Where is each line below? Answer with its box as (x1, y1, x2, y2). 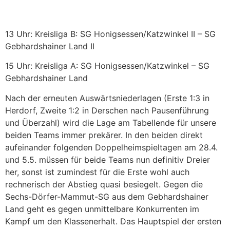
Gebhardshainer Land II (5, 41, 94, 51)
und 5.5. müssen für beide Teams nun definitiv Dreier (5, 154, 210, 165)
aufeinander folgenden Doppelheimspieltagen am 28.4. (5, 142, 218, 152)
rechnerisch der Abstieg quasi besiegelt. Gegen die (5, 179, 203, 189)
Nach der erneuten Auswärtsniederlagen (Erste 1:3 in (5, 92, 209, 103)
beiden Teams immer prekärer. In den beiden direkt (5, 129, 203, 140)
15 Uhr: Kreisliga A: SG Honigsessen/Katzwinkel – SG (5, 61, 209, 71)
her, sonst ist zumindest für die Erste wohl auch (5, 166, 189, 177)
